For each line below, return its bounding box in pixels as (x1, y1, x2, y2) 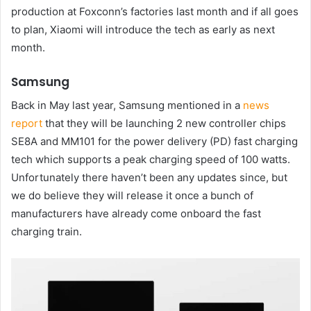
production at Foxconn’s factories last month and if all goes (11, 5, 299, 19)
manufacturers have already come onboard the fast (11, 206, 261, 220)
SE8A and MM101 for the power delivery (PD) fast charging (11, 134, 298, 148)
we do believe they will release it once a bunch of (11, 188, 253, 202)
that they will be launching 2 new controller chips (42, 116, 286, 130)
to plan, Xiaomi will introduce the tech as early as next (11, 23, 275, 37)
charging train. (11, 224, 82, 238)
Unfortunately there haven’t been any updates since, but (11, 170, 287, 184)
